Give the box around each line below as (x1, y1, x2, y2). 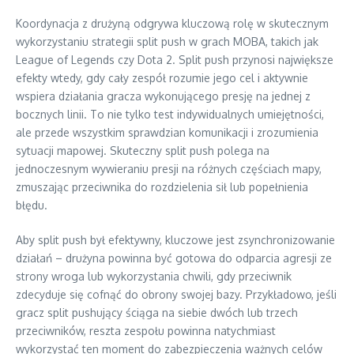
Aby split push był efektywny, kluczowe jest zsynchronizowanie (16, 232, 335, 247)
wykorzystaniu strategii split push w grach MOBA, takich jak (16, 34, 318, 48)
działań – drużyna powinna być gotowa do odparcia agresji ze (16, 250, 332, 265)
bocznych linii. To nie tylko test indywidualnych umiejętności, (16, 107, 324, 121)
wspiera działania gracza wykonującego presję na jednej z (16, 88, 311, 103)
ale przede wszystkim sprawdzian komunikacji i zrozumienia (16, 125, 318, 139)
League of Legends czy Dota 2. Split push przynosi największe (16, 52, 333, 66)
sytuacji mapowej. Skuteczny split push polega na (16, 143, 269, 157)
